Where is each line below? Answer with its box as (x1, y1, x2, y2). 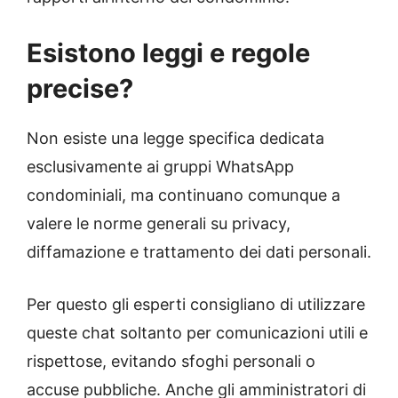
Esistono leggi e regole (27, 36, 310, 68)
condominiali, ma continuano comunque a (27, 185, 340, 204)
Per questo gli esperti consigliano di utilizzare (27, 294, 365, 314)
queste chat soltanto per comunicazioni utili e (27, 322, 368, 342)
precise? (27, 72, 133, 104)
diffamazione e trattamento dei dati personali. (27, 242, 371, 261)
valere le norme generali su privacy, (27, 213, 291, 233)
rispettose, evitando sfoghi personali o (27, 351, 315, 370)
